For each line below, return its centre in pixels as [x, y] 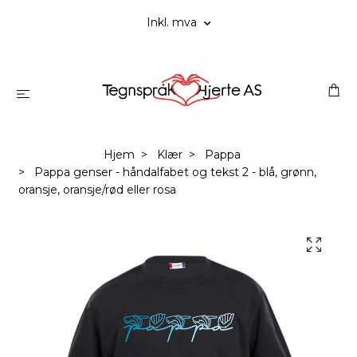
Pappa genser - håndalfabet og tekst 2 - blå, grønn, [174, 173]
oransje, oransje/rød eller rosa [97, 190]
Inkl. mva [173, 22]
